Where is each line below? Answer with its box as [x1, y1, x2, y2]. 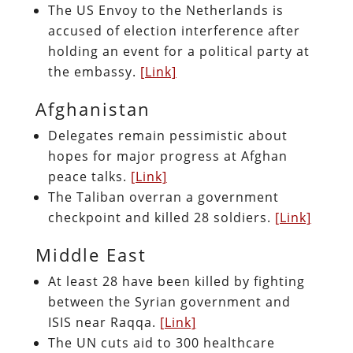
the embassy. [47, 62, 140, 80]
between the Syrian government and [47, 292, 291, 310]
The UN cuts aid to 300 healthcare [47, 333, 275, 351]
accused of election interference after [47, 21, 300, 39]
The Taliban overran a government [47, 188, 279, 206]
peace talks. [47, 167, 131, 185]
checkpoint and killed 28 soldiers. [47, 208, 275, 226]
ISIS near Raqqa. [47, 313, 160, 331]
